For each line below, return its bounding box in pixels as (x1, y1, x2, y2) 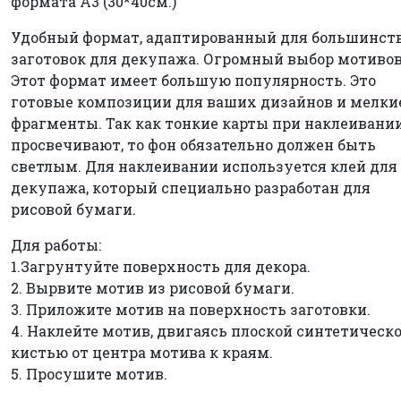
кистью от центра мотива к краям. (11, 342, 273, 362)
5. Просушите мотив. (11, 363, 167, 383)
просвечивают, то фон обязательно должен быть (11, 134, 376, 154)
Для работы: (11, 235, 101, 254)
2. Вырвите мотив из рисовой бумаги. (11, 277, 294, 297)
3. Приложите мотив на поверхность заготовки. (11, 299, 371, 319)
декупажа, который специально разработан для (11, 177, 371, 197)
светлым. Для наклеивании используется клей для (11, 156, 397, 175)
